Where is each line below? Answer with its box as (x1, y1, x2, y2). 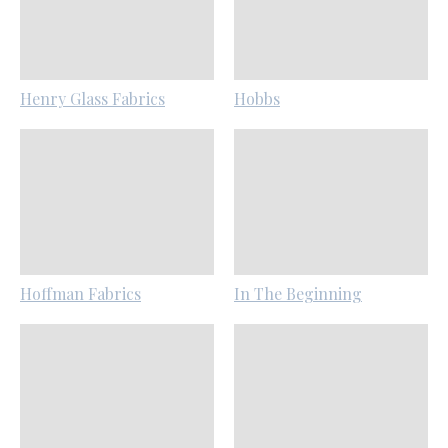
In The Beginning (233, 282, 362, 304)
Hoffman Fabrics (20, 282, 141, 304)
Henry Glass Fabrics (20, 88, 165, 110)
